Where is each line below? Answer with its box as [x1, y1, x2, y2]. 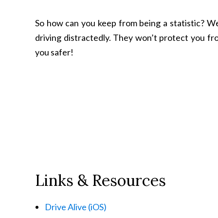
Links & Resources [35, 170, 166, 190]
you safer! [35, 47, 73, 57]
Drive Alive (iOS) [45, 201, 107, 212]
